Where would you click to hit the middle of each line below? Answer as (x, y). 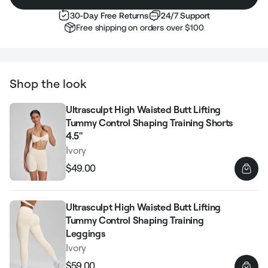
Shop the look (48, 83)
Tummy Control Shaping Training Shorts (150, 122)
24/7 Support (186, 15)
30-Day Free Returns (109, 15)
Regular (82, 174)
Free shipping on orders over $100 (140, 27)
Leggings (86, 234)
